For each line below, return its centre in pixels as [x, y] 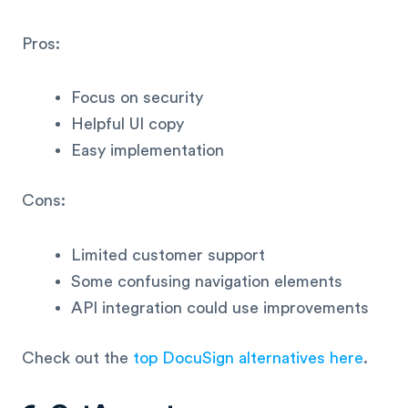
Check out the [77, 357]
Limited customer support [168, 255]
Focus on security [137, 98]
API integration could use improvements [220, 307]
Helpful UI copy [127, 124]
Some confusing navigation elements [207, 281]
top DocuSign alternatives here [248, 357]
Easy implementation [148, 151]
